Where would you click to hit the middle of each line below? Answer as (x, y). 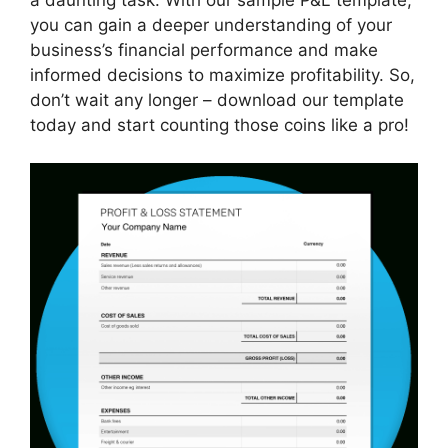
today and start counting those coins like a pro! (219, 124)
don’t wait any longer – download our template (217, 99)
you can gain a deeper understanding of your (211, 24)
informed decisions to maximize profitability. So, (222, 74)
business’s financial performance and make (204, 49)
